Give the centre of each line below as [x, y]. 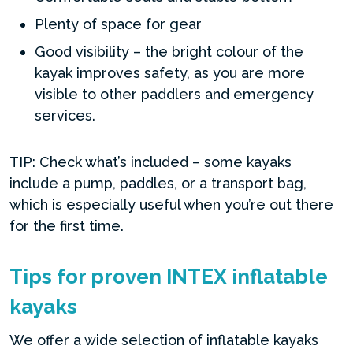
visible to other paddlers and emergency [174, 94]
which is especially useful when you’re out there [171, 204]
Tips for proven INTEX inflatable [169, 277]
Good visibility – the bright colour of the [169, 52]
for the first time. [67, 226]
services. [65, 115]
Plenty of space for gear [118, 24]
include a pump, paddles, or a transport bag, [158, 183]
